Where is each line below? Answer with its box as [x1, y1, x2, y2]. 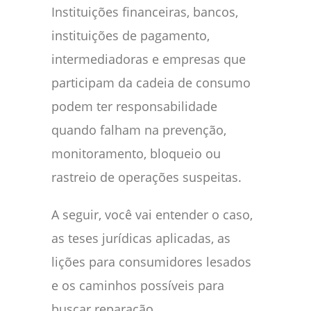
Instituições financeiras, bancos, [51, 3, 238, 21]
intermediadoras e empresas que [51, 51, 246, 68]
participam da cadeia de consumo [51, 74, 251, 92]
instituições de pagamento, [51, 27, 210, 44]
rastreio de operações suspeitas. [51, 169, 242, 186]
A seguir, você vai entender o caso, [51, 206, 253, 224]
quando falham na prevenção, [51, 121, 226, 139]
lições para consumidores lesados [51, 253, 251, 271]
